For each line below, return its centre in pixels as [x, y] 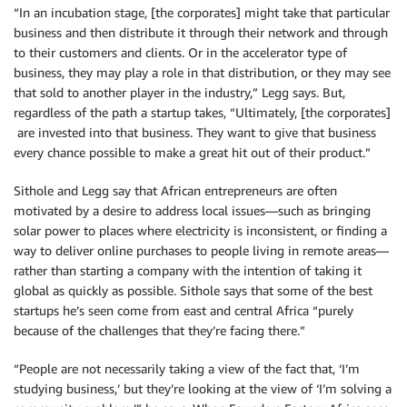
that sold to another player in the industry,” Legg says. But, [179, 92]
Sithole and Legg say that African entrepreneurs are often [175, 190]
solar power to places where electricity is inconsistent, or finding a [200, 230]
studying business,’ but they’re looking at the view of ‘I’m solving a [203, 388]
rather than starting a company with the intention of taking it [188, 270]
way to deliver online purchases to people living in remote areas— [201, 250]
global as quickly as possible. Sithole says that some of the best [193, 290]
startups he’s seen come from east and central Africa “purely [184, 310]
